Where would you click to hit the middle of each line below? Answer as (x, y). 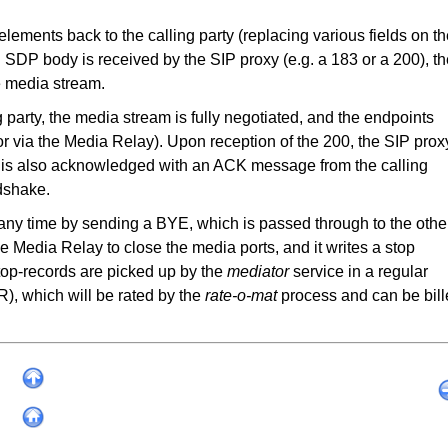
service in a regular (358, 272)
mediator (258, 272)
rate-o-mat (241, 296)
